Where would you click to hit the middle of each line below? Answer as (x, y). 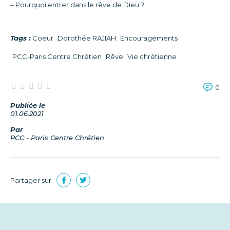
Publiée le (28, 106)
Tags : (20, 38)
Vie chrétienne (152, 56)
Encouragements (149, 38)
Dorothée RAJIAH (87, 38)
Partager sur (31, 180)
